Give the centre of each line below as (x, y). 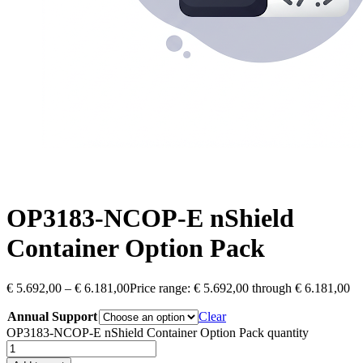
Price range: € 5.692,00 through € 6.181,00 (240, 288)
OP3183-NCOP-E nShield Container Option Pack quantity (158, 332)
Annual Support (52, 316)
